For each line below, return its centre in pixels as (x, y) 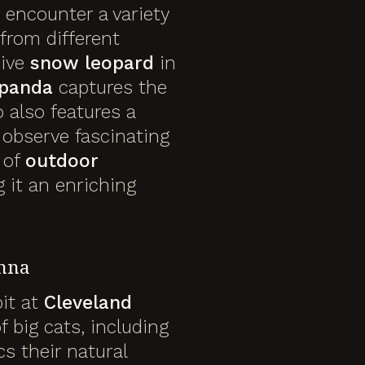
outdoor (62, 161)
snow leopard (92, 63)
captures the (110, 87)
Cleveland (88, 302)
